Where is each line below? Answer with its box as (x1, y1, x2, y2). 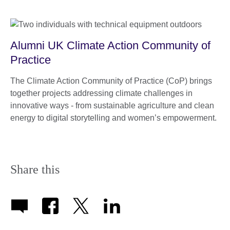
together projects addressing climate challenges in (10, 88, 193, 98)
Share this (10, 162, 60, 176)
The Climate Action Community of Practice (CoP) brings (10, 76, 212, 85)
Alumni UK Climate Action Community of (10, 39, 210, 52)
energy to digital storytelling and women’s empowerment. (10, 113, 217, 122)
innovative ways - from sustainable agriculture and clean (10, 101, 214, 110)
